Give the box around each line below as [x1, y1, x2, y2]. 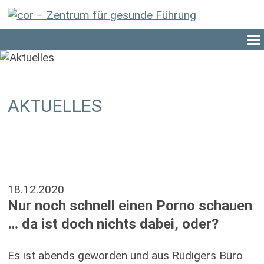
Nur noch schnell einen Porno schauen [7, 197, 252, 214]
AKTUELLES [7, 95, 102, 116]
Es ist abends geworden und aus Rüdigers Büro [7, 249, 243, 262]
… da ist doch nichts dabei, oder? [7, 216, 219, 232]
